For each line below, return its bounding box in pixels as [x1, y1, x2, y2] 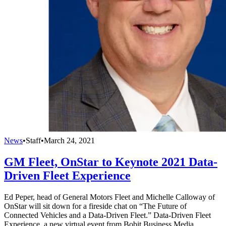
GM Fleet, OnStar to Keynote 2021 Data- [4, 155, 217, 168]
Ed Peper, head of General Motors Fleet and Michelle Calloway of [4, 192, 215, 201]
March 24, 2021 [44, 136, 95, 145]
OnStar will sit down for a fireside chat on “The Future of [4, 201, 187, 210]
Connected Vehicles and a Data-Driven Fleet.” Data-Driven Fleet [4, 210, 211, 219]
